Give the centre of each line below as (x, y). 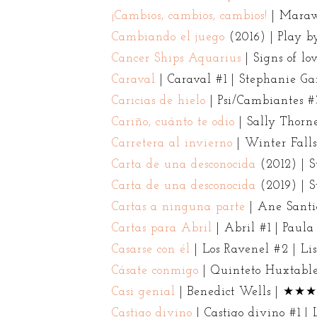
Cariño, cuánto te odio (173, 122)
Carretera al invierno (172, 143)
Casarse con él (151, 249)
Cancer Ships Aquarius (176, 58)
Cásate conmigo (155, 270)
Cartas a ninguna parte (178, 207)
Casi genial (143, 292)
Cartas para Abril (162, 228)
